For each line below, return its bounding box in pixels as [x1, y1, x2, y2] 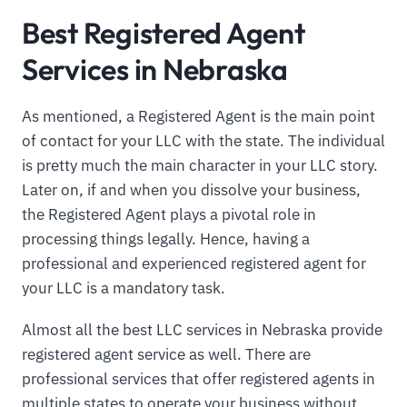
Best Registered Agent [22, 15, 305, 52]
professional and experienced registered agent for [22, 253, 366, 273]
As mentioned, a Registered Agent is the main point [22, 105, 375, 126]
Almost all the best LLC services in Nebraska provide [22, 319, 382, 340]
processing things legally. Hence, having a [22, 228, 310, 249]
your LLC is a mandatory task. [22, 277, 225, 298]
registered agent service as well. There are [22, 343, 311, 364]
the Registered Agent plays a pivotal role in [22, 203, 316, 224]
